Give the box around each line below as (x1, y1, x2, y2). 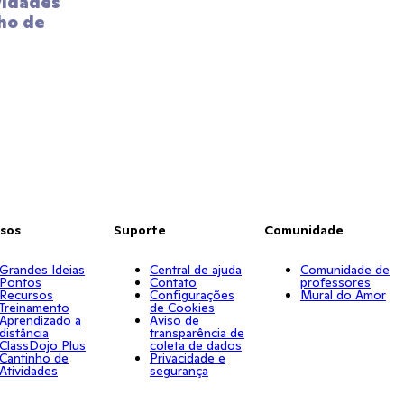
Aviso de (149, 312, 199, 328)
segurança (149, 363, 208, 379)
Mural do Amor (299, 287, 386, 303)
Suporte (113, 222, 166, 238)
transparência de (149, 325, 244, 341)
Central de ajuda (149, 262, 242, 278)
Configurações (149, 287, 234, 303)
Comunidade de (299, 262, 390, 278)
